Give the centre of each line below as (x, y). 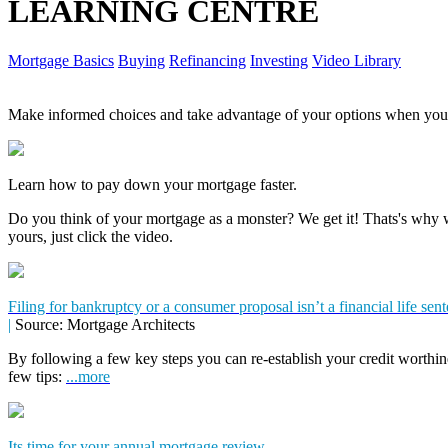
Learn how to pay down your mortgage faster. (152, 184)
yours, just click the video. (90, 236)
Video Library (356, 60)
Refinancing (207, 60)
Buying (141, 60)
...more (88, 376)
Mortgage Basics (61, 60)
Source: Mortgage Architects (103, 324)
